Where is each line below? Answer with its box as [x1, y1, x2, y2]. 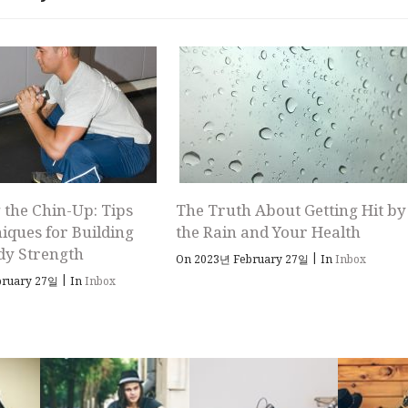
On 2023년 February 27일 [175, 251, 311, 267]
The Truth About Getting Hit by [175, 199, 406, 220]
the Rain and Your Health [175, 221, 361, 242]
